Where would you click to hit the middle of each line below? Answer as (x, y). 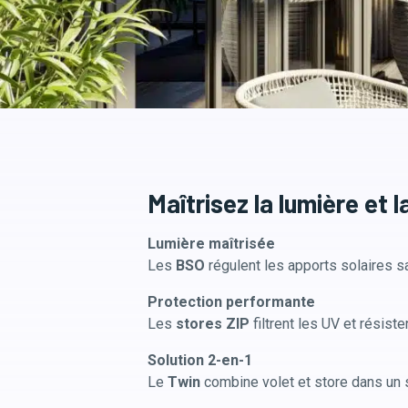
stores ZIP (213, 323)
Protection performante (231, 301)
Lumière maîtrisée (211, 243)
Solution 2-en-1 (202, 360)
